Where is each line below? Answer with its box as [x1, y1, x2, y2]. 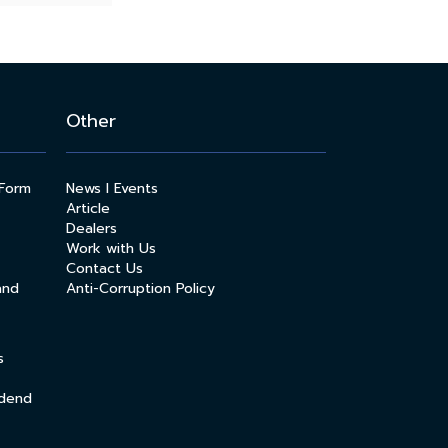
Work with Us [66, 237, 156, 259]
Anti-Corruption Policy [66, 277, 215, 299]
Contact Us [66, 257, 143, 279]
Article [66, 197, 110, 219]
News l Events [66, 177, 158, 199]
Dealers [66, 217, 117, 239]
